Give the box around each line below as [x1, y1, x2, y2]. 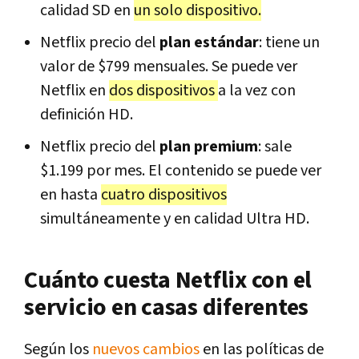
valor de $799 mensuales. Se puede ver [40, 56, 297, 78]
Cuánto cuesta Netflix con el [24, 264, 312, 297]
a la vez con [218, 80, 296, 102]
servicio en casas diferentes [24, 292, 309, 325]
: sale [258, 136, 292, 158]
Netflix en [40, 80, 109, 102]
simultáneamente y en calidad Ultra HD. [40, 208, 309, 230]
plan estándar [159, 32, 259, 54]
